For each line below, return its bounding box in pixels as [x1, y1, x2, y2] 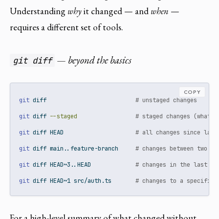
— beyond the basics [55, 53, 132, 66]
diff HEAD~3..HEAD [29, 160, 136, 169]
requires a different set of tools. [10, 21, 123, 33]
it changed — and [82, 4, 151, 17]
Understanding [10, 4, 67, 17]
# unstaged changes [135, 96, 197, 104]
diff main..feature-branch [29, 144, 136, 153]
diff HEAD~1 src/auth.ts [29, 176, 136, 185]
